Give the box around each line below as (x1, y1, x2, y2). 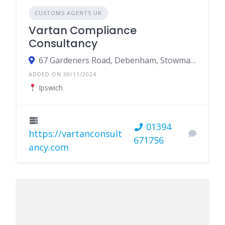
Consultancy (29, 36, 97, 51)
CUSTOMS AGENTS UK (35, 9, 102, 17)
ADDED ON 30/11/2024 (29, 70, 96, 78)
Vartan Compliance (29, 23, 137, 38)
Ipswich (36, 82, 63, 92)
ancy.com (29, 141, 69, 153)
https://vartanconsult (29, 127, 122, 140)
